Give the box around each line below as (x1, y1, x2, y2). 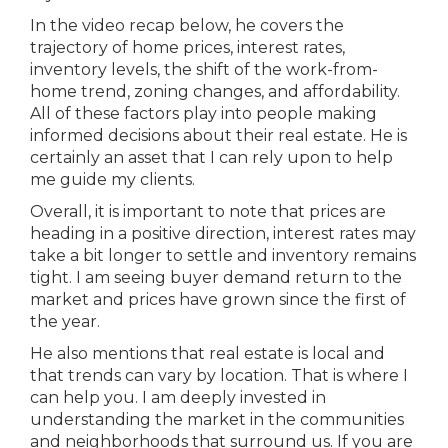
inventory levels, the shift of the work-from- (30, 60, 378, 79)
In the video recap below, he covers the (30, 16, 344, 35)
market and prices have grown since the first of (30, 290, 406, 309)
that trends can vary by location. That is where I (30, 366, 408, 385)
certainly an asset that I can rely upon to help (30, 148, 393, 167)
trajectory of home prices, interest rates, (30, 38, 345, 57)
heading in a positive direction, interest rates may (30, 224, 416, 243)
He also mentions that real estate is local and (30, 344, 385, 363)
